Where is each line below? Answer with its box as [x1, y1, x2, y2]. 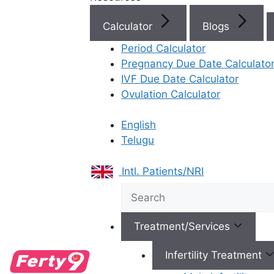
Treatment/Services [134, 220, 234, 233]
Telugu [121, 134, 155, 146]
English [121, 119, 157, 131]
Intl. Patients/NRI [122, 165, 204, 177]
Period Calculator [121, 42, 206, 54]
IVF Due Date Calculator [121, 72, 239, 85]
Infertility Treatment [165, 249, 265, 262]
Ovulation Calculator [121, 87, 221, 100]
